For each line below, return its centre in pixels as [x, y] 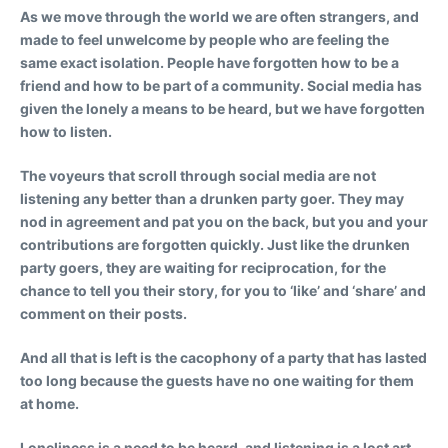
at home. [49, 403]
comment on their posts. [103, 313]
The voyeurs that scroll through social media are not [198, 175]
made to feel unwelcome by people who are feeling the [204, 39]
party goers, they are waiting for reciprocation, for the [203, 267]
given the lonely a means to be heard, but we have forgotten [222, 108]
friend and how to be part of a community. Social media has [221, 85]
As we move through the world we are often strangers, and [219, 16]
